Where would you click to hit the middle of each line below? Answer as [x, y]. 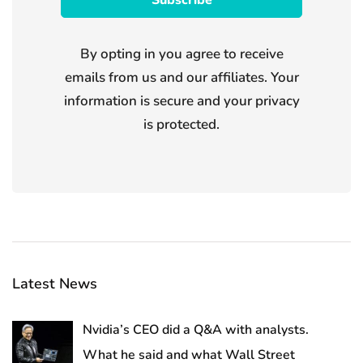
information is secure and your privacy [181, 101]
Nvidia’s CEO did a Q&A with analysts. [196, 330]
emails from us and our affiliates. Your [181, 78]
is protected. [181, 125]
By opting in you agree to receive [181, 54]
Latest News [55, 284]
